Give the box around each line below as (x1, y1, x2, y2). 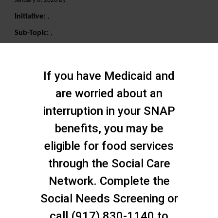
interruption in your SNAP (43, 104, 175, 118)
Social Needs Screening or (40, 191, 178, 205)
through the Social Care (48, 156, 170, 170)
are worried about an (55, 86, 163, 100)
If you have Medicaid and (43, 69, 175, 83)
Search (7, 44, 63, 64)
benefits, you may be (54, 121, 163, 135)
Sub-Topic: (15, 29, 51, 37)
